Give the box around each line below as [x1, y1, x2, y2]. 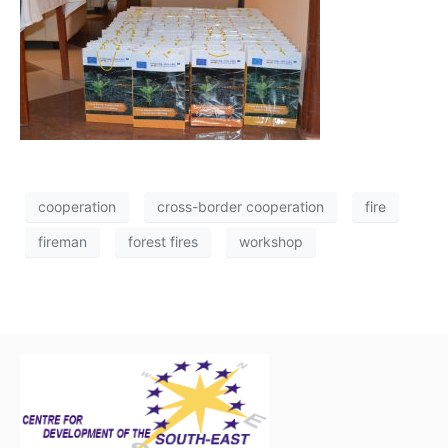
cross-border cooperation [157, 198, 324, 216]
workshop [239, 233, 303, 251]
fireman [38, 233, 87, 251]
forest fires [128, 233, 198, 251]
